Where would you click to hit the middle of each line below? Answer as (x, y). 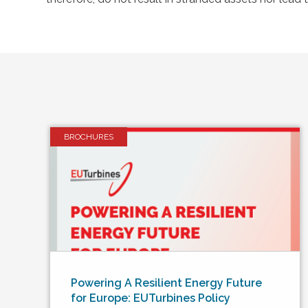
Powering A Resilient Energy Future (167, 283)
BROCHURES (89, 137)
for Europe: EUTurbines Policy (151, 298)
